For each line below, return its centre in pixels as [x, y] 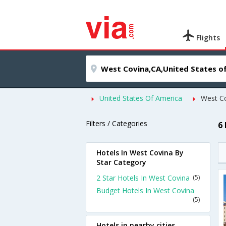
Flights [207, 38]
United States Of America [141, 98]
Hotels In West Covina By [140, 153]
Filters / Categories [117, 123]
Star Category [121, 162]
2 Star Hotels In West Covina [143, 178]
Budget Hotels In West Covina [145, 190]
